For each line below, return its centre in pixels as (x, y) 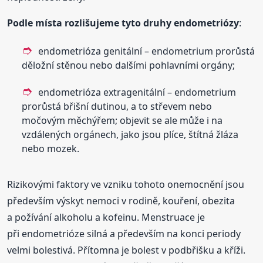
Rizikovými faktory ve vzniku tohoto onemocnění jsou (126, 184)
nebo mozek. (51, 148)
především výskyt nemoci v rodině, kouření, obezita (121, 200)
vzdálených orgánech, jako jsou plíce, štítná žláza (130, 134)
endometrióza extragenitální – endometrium (137, 92)
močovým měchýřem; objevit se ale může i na (122, 120)
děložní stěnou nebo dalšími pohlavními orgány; (129, 65)
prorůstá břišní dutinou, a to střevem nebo (117, 106)
